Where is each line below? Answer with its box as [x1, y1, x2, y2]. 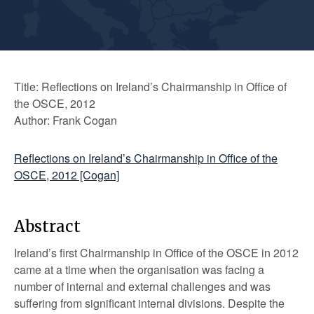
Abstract [14, 217, 81, 236]
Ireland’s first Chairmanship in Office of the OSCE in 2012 [14, 245, 299, 261]
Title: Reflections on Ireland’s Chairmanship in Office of [14, 78, 287, 95]
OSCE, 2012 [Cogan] [14, 167, 119, 183]
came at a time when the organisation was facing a [14, 261, 264, 278]
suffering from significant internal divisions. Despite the [14, 295, 285, 311]
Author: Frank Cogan [14, 112, 117, 128]
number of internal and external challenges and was [14, 278, 271, 294]
